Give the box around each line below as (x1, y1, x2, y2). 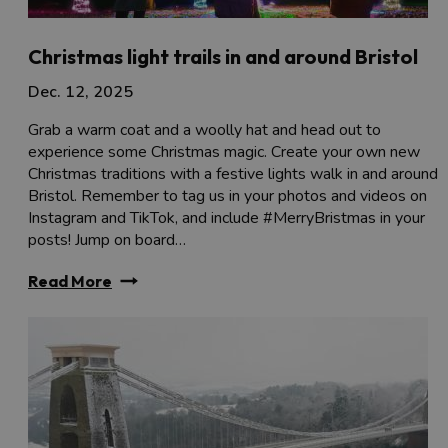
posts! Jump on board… (28, 228, 186, 251)
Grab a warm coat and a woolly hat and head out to (28, 118, 381, 141)
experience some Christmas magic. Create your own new (28, 140, 420, 163)
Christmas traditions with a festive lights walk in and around (28, 162, 438, 185)
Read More (28, 270, 112, 291)
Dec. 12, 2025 (28, 80, 133, 103)
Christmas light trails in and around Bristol (28, 43, 418, 69)
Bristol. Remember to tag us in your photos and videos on (28, 184, 427, 207)
